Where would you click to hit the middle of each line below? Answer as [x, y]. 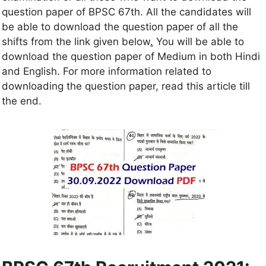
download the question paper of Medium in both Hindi [131, 56]
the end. [22, 101]
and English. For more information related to [107, 71]
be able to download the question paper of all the [120, 26]
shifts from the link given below [76, 41]
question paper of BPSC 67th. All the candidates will [126, 12]
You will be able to [199, 41]
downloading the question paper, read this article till [126, 86]
